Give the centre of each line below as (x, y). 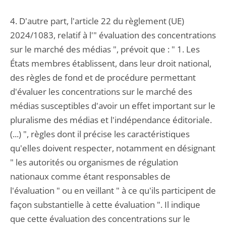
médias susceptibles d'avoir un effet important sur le (113, 106)
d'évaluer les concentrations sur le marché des (101, 92)
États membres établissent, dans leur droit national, (111, 63)
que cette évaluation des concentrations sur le (100, 219)
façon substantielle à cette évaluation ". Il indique (105, 205)
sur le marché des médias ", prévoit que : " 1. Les (105, 49)
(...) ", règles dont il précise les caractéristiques (100, 134)
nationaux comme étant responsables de (90, 176)
